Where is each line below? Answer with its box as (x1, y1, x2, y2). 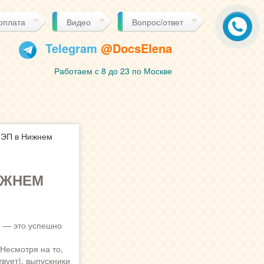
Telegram (45, 39, 97, 57)
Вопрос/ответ (132, 16, 183, 28)
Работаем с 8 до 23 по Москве (54, 65, 172, 77)
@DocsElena (97, 39, 172, 57)
